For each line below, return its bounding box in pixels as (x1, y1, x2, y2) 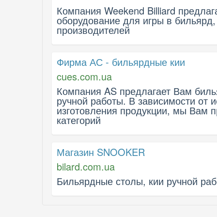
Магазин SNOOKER (57, 145, 145, 159)
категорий (57, 113, 101, 127)
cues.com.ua (57, 69, 112, 83)
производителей (57, 23, 130, 37)
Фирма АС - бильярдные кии (57, 55, 185, 69)
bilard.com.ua (57, 159, 115, 173)
